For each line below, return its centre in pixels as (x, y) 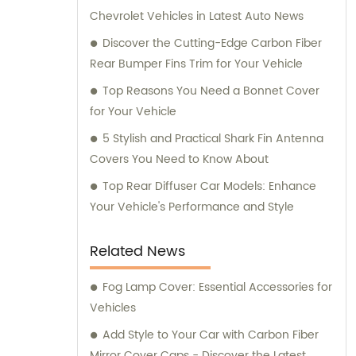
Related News (137, 252)
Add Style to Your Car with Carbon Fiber (211, 335)
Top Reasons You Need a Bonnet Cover (211, 91)
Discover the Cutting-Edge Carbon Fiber (212, 44)
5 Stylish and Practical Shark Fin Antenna (213, 139)
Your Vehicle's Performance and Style (192, 207)
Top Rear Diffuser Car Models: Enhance (209, 187)
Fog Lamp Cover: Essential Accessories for (217, 288)
